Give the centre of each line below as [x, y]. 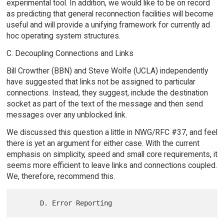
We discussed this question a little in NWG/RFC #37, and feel [112, 132]
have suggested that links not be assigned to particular [101, 82]
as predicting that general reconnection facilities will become [110, 14]
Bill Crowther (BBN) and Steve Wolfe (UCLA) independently [107, 71]
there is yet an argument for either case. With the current [103, 143]
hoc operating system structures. [63, 36]
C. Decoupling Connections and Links [70, 53]
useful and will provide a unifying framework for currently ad [108, 25]
